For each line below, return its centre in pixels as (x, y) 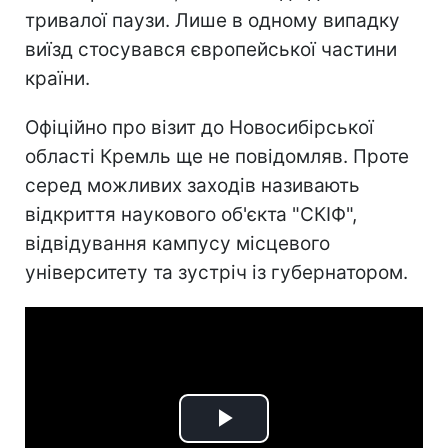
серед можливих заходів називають (192, 185)
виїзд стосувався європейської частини (211, 49)
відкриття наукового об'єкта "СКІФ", (191, 214)
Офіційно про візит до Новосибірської (199, 127)
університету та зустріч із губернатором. (216, 272)
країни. (57, 78)
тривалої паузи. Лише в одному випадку (212, 20)
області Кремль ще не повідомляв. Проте (217, 156)
